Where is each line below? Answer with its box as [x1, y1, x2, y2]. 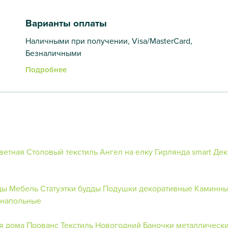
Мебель [9, 182, 38, 194]
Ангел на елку [100, 146, 153, 157]
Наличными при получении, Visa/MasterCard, [25, 35, 192, 46]
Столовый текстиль [26, 146, 98, 157]
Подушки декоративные [103, 182, 192, 194]
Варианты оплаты [25, 16, 107, 30]
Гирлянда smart [155, 146, 211, 157]
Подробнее [25, 64, 67, 75]
